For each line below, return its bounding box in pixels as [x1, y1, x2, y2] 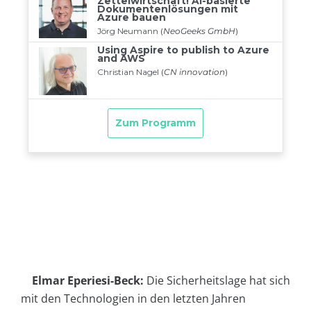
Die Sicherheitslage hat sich [144, 272, 290, 288]
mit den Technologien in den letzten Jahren [21, 290, 246, 306]
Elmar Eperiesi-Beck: [32, 272, 144, 288]
